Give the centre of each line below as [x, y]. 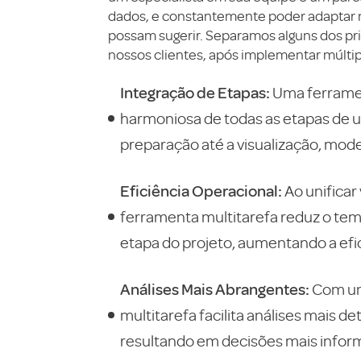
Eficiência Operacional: [201, 191]
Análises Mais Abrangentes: [216, 289]
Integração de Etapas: [196, 92]
